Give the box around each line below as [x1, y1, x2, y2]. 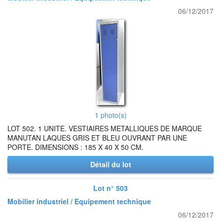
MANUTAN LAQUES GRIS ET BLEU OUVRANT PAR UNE [7, 133, 187, 143]
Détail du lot [90, 159, 131, 169]
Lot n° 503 [93, 183, 128, 193]
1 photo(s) [94, 110, 127, 120]
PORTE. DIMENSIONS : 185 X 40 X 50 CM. [7, 142, 144, 152]
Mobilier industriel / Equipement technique [7, 196, 151, 206]
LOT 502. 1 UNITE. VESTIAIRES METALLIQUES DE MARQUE [7, 123, 202, 133]
